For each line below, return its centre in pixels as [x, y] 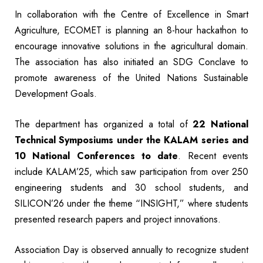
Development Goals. [56, 93]
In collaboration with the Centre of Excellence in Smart [131, 14]
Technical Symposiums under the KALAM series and [131, 140]
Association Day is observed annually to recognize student [131, 249]
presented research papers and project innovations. [118, 219]
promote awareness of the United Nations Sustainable [131, 77]
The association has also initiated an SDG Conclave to [131, 62]
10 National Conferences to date [97, 156]
